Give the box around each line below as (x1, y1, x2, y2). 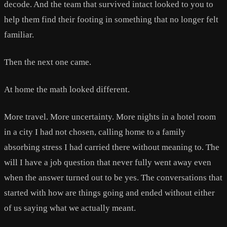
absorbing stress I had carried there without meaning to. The (4, 142, 219, 152)
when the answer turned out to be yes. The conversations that (4, 172, 222, 182)
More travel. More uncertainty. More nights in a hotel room (4, 111, 216, 122)
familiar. (4, 29, 34, 40)
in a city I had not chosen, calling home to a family (4, 127, 185, 137)
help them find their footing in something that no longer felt (4, 14, 218, 24)
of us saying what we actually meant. (4, 203, 136, 213)
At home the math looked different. (4, 84, 130, 94)
